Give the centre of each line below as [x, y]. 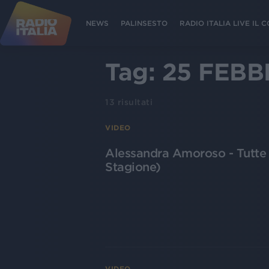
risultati [134, 102]
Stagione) [133, 167]
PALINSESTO [144, 23]
